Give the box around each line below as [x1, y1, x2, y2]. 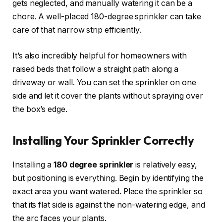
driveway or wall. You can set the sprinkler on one [12, 77, 197, 87]
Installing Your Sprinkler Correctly [12, 132, 195, 148]
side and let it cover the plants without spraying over [12, 91, 203, 101]
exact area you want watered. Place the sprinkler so [12, 186, 203, 196]
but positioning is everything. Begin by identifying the [12, 173, 204, 183]
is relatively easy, [133, 160, 197, 169]
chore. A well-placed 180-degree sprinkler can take [12, 11, 202, 21]
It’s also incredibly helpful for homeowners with [12, 51, 187, 60]
